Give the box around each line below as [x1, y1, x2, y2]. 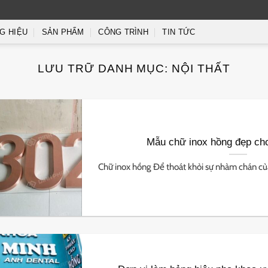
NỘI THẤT [172, 62, 231, 75]
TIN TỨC [162, 28, 196, 36]
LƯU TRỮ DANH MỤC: [37, 62, 172, 75]
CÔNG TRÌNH [98, 28, 148, 36]
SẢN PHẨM [41, 28, 84, 36]
